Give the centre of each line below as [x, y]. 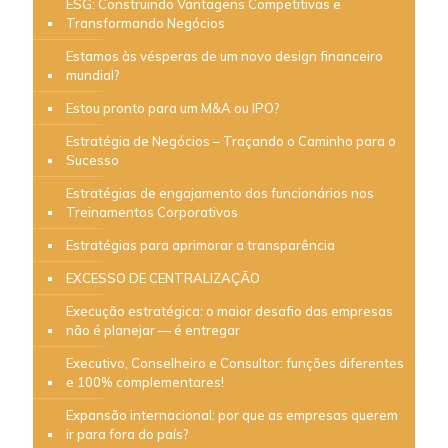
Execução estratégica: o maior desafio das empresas [229, 310]
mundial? [93, 74]
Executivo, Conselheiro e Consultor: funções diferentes [235, 362]
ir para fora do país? [127, 433]
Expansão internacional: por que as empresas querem [232, 414]
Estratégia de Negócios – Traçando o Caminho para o [231, 140]
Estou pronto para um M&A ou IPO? [173, 107]
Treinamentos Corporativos [152, 211]
